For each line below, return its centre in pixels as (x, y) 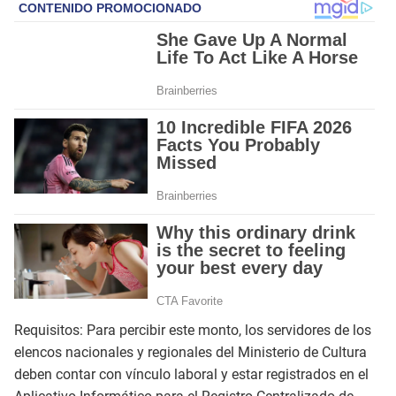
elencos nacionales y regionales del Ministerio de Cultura (190, 352)
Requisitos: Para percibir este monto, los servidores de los (193, 330)
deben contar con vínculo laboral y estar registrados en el (191, 374)
